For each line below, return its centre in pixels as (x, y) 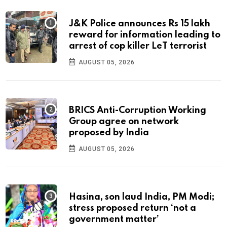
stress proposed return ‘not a (133, 208)
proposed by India (109, 133)
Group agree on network (124, 121)
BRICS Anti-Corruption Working (138, 110)
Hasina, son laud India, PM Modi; (142, 197)
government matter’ (114, 219)
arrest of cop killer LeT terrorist (138, 46)
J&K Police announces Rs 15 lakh (140, 24)
